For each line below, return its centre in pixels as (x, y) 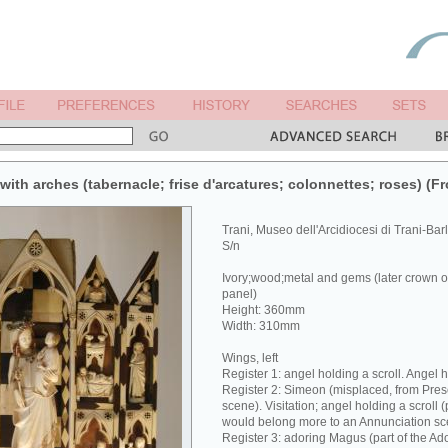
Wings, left (250, 358)
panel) (239, 294)
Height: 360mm (263, 310)
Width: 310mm (261, 326)
